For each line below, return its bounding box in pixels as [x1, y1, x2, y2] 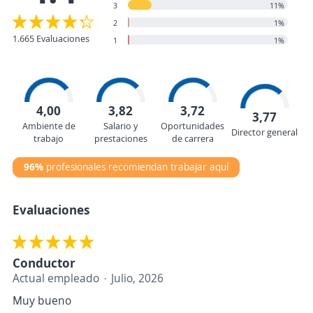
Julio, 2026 [111, 270, 163, 286]
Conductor [13, 254, 75, 271]
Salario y [103, 119, 138, 132]
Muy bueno [13, 293, 71, 308]
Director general [231, 126, 298, 138]
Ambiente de [22, 119, 75, 132]
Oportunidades [161, 119, 224, 132]
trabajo [34, 132, 64, 145]
